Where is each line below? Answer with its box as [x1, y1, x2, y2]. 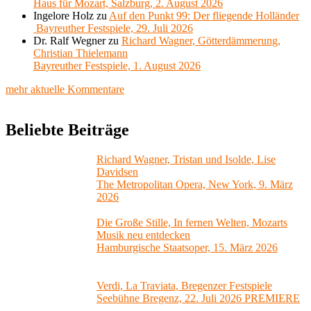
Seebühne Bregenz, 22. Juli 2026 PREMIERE [96, 292, 300, 304]
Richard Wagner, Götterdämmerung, [121, 35, 280, 47]
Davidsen [96, 165, 138, 178]
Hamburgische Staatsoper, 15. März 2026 [96, 241, 278, 253]
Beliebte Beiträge [6, 120, 129, 139]
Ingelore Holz [33, 10, 94, 22]
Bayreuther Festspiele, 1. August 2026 [33, 60, 201, 72]
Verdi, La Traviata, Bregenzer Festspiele [96, 279, 272, 292]
